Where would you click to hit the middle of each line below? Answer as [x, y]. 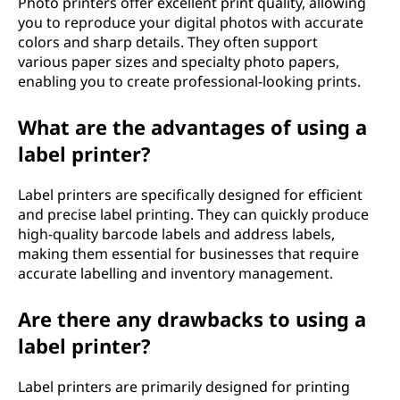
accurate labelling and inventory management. [175, 273]
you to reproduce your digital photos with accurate [191, 22]
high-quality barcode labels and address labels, [176, 234]
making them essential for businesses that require [188, 254]
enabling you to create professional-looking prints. [189, 81]
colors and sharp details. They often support [168, 42]
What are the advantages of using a [192, 127]
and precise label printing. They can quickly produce [193, 214]
